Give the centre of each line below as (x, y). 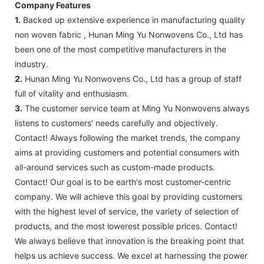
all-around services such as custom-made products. (115, 167)
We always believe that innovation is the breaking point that (129, 240)
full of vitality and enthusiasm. (72, 93)
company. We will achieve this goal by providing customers (128, 196)
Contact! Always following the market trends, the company (128, 137)
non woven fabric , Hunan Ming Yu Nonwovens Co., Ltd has (129, 34)
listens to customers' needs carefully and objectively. (116, 123)
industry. (32, 64)
